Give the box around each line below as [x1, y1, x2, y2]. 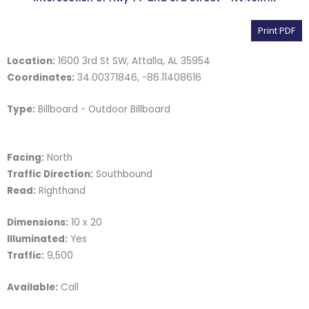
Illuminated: [7, 232, 68, 246]
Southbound [93, 168, 152, 181]
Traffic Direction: [7, 168, 93, 181]
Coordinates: [7, 71, 74, 85]
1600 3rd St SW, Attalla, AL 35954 [55, 54, 210, 68]
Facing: [7, 151, 44, 165]
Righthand [36, 184, 86, 198]
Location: [7, 54, 55, 68]
